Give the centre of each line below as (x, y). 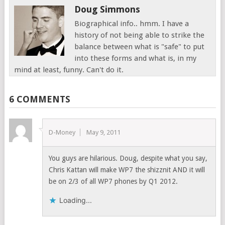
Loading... (76, 200)
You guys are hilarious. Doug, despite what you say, (128, 158)
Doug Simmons (107, 9)
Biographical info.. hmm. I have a (132, 24)
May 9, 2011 (104, 132)
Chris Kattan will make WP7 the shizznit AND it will (127, 170)
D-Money (62, 132)
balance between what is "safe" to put (140, 47)
